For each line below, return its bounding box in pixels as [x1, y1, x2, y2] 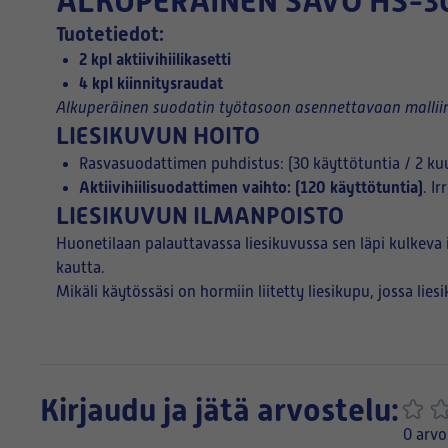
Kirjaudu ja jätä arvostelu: [40, 391, 399, 429]
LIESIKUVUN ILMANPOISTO [56, 202, 344, 230]
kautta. [56, 259, 105, 277]
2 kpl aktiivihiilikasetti [79, 50, 231, 69]
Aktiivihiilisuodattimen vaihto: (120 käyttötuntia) [79, 178, 423, 197]
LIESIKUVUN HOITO [56, 122, 260, 150]
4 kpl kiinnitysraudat [79, 74, 223, 93]
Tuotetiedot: [56, 22, 164, 46]
